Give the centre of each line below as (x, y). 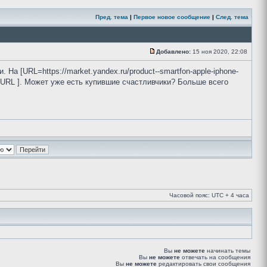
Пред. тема (112, 17)
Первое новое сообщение (172, 17)
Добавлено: (173, 52)
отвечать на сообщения (215, 257)
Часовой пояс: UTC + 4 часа (209, 195)
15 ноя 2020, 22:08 (220, 52)
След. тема (232, 17)
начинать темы (228, 251)
